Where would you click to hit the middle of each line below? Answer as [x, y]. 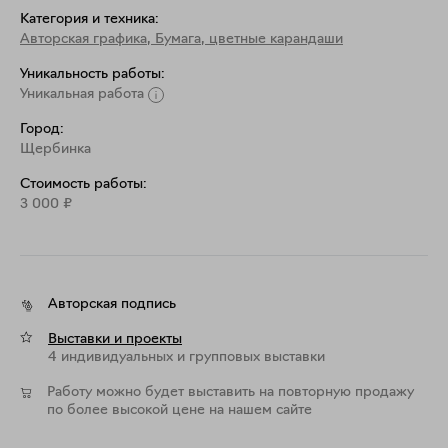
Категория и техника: [89, 19]
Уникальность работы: [92, 74]
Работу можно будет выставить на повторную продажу [230, 392]
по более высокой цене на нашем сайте [179, 410]
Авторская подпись [112, 304]
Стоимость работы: [83, 184]
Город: [42, 129]
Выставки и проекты [115, 339]
